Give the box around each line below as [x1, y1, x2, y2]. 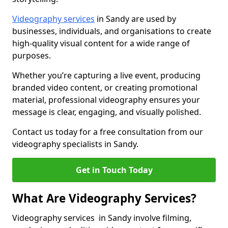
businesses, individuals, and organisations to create [12, 25, 211, 37]
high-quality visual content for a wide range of [12, 38, 190, 49]
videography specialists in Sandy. [12, 138, 138, 150]
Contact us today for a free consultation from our [12, 126, 203, 137]
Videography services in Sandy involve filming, [12, 212, 191, 223]
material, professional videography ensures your [12, 94, 200, 105]
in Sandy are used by [95, 13, 176, 24]
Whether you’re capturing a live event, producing [12, 70, 201, 81]
